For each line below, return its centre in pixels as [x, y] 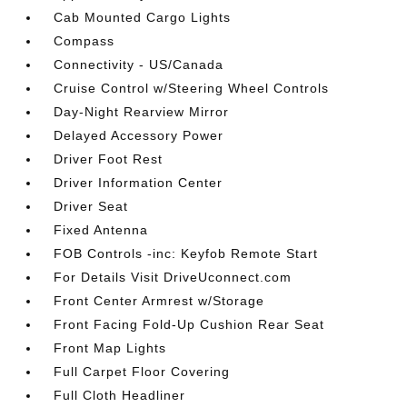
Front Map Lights [110, 348]
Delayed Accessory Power [139, 135]
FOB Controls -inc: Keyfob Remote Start [186, 253]
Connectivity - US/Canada [139, 65]
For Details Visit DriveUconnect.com [173, 277]
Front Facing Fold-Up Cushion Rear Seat [189, 324]
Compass [84, 41]
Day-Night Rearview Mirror [142, 112]
